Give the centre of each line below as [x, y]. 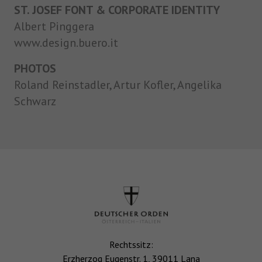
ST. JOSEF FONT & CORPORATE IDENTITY [117, 10]
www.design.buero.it [66, 42]
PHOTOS [35, 68]
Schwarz [35, 101]
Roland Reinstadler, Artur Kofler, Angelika [118, 85]
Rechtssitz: [131, 244]
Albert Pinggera [54, 26]
